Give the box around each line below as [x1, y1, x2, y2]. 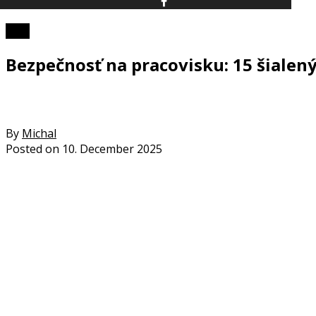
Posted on [6, 140, 59, 157]
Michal [22, 125, 56, 141]
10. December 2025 [62, 140, 162, 157]
